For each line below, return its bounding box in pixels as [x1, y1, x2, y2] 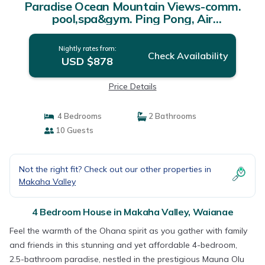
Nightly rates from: [58, 44, 117, 53]
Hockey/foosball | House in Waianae [35, 24, 230, 38]
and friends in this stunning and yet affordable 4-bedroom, [9, 240, 237, 250]
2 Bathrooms [147, 111, 196, 121]
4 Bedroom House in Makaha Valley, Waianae [31, 206, 234, 218]
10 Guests [53, 125, 93, 135]
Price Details [108, 81, 157, 92]
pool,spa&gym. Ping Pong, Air [52, 11, 213, 26]
